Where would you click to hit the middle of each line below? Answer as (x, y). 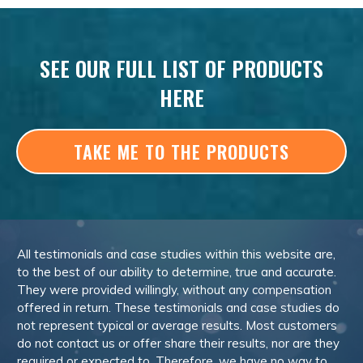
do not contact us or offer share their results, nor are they (178, 343)
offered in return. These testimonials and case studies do (178, 307)
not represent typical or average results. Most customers (177, 325)
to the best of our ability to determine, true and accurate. (177, 272)
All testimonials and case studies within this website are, (176, 254)
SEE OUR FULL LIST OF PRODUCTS (181, 68)
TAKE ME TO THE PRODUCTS (181, 151)
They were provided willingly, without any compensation (174, 290)
